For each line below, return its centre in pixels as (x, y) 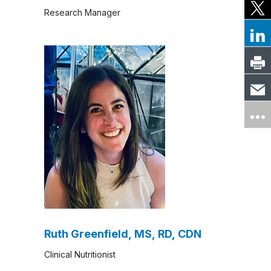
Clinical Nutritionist (80, 254)
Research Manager (82, 12)
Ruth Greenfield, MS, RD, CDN (123, 234)
